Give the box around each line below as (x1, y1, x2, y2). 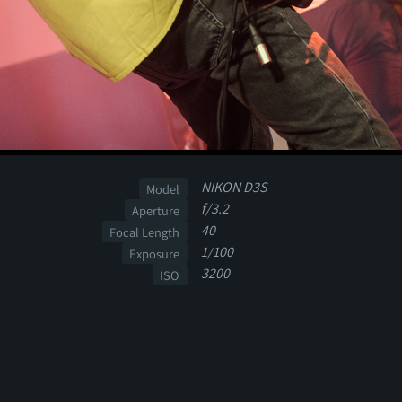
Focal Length (109, 223, 180, 240)
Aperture (132, 201, 180, 219)
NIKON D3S (201, 178, 267, 197)
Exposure (129, 244, 180, 262)
